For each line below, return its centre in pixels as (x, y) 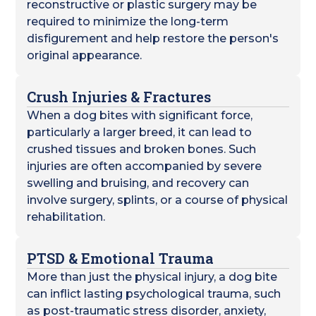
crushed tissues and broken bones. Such (142, 149)
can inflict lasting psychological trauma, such (154, 294)
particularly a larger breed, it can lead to (140, 132)
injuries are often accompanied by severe (145, 166)
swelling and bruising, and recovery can (138, 183)
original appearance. (85, 55)
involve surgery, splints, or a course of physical (158, 200)
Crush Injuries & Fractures (119, 97)
